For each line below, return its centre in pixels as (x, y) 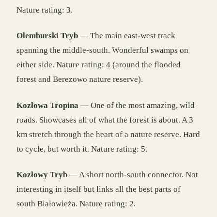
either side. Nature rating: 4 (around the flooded (99, 65)
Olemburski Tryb (47, 36)
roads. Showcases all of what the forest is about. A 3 (105, 120)
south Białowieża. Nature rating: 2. (76, 204)
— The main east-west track (127, 36)
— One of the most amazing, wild (137, 105)
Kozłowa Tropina (47, 105)
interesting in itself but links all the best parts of (99, 189)
